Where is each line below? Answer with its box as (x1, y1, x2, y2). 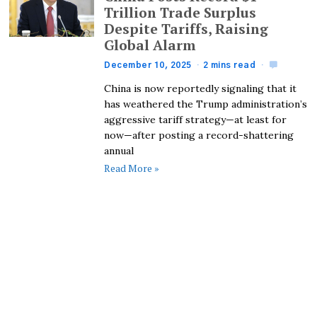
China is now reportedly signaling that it (104, 81, 297, 95)
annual (104, 144, 134, 157)
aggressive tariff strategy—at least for (104, 113, 287, 126)
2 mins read (202, 60, 256, 69)
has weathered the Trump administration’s (104, 97, 308, 110)
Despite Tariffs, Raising (104, 20, 269, 39)
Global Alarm (104, 36, 197, 55)
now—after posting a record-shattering (104, 128, 294, 142)
